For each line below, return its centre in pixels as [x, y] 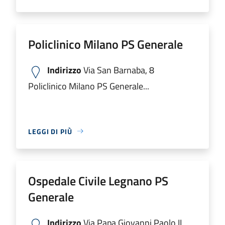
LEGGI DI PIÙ [50, 131]
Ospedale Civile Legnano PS [98, 181]
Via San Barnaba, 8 [118, 70]
